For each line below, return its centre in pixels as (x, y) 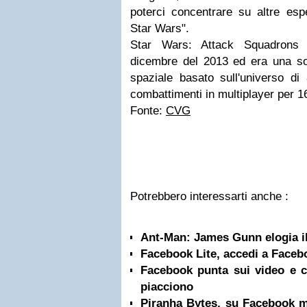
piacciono (167, 287)
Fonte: (148, 111)
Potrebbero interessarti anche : (209, 196)
